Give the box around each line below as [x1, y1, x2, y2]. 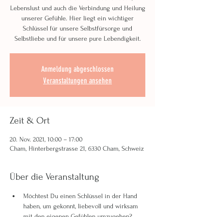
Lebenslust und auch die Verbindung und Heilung [10, 4, 145, 12]
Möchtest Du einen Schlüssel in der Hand [23, 192, 139, 200]
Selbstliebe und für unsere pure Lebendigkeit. [14, 35, 141, 42]
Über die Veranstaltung [10, 171, 99, 182]
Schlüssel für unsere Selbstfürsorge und [23, 25, 132, 32]
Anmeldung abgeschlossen [41, 64, 114, 74]
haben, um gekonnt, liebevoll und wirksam [23, 202, 140, 210]
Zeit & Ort [10, 115, 50, 126]
